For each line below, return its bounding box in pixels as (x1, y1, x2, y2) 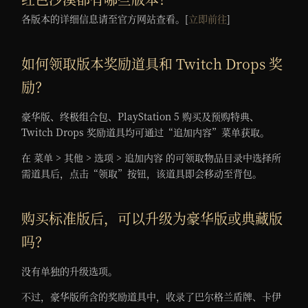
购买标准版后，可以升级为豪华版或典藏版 (21, 208, 283, 229)
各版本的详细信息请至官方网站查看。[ (21, 12, 189, 26)
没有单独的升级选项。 (21, 264, 124, 278)
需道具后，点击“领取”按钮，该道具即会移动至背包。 (21, 166, 263, 181)
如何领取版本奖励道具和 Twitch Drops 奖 (21, 54, 283, 74)
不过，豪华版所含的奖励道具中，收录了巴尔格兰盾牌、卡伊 (21, 289, 282, 304)
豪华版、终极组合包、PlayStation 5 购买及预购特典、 (21, 109, 260, 124)
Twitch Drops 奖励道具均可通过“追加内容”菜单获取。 (21, 125, 270, 140)
